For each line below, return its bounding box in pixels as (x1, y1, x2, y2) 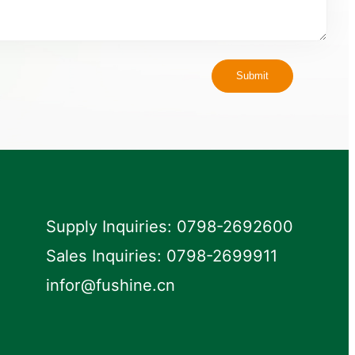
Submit (236, 70, 269, 82)
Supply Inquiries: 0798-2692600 (46, 216, 294, 236)
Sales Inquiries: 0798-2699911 (46, 245, 278, 265)
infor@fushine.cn (46, 274, 176, 295)
